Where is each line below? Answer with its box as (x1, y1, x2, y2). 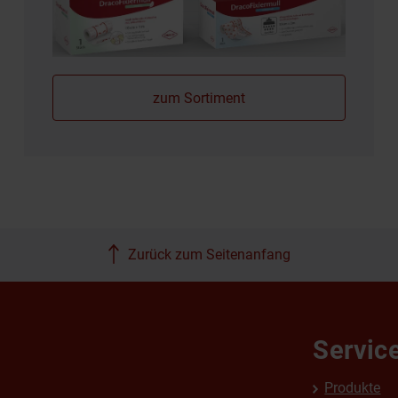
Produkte (324, 379, 381, 396)
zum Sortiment (152, 90, 246, 107)
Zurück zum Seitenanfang (127, 246, 291, 263)
